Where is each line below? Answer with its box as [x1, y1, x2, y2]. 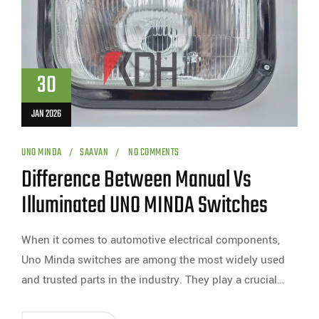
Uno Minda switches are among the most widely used [21, 252, 285, 268]
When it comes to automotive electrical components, [21, 232, 280, 249]
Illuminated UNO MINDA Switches [21, 188, 268, 225]
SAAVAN [80, 145, 108, 162]
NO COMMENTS [126, 145, 179, 162]
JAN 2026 [31, 106, 61, 123]
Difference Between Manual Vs [21, 162, 251, 199]
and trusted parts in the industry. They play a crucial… [21, 272, 284, 288]
